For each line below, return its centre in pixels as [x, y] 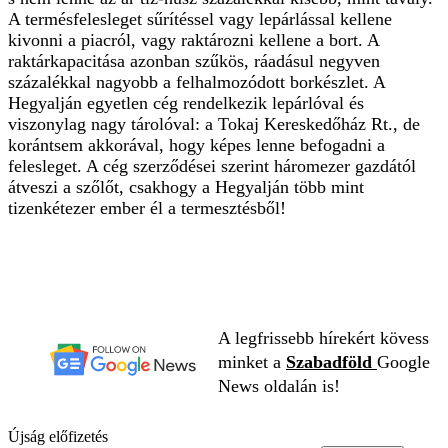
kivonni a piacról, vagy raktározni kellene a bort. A [193, 39]
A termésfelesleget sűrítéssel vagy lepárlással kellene [200, 18]
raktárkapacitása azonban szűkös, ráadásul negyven [194, 60]
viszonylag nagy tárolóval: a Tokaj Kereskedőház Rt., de [214, 123]
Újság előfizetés [58, 436]
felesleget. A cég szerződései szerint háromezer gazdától [212, 165]
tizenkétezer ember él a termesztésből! [147, 207]
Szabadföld [331, 361]
